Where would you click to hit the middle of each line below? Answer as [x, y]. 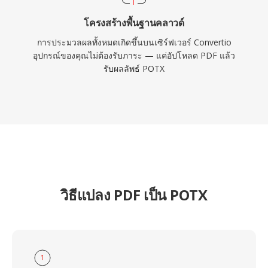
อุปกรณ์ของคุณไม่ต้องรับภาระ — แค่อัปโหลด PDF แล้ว [134, 55]
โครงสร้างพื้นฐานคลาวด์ [134, 23]
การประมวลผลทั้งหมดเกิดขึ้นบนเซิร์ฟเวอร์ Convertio [134, 42]
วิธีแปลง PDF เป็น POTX [134, 195]
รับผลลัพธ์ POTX [134, 68]
